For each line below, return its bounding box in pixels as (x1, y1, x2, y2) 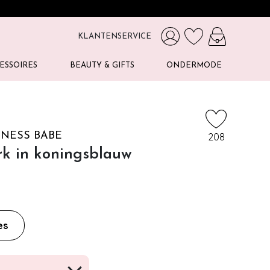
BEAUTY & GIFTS (69, 61, 134, 69)
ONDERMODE (166, 61, 222, 69)
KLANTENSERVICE (78, 33, 151, 41)
